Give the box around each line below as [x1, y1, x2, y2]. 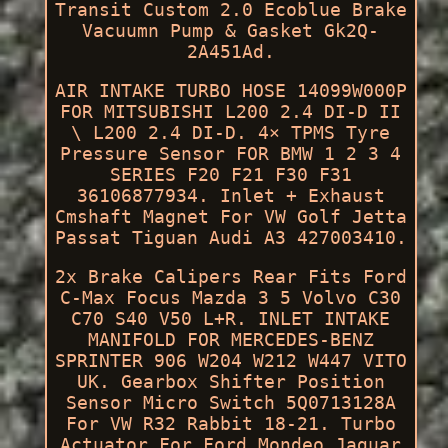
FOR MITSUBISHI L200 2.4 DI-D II [60, 100, 402, 122]
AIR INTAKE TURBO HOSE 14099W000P [54, 79, 407, 101]
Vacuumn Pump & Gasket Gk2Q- [82, 19, 380, 41]
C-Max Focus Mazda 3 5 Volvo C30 [60, 286, 402, 308]
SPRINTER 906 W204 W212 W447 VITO [54, 349, 407, 371]
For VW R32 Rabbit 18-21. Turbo [65, 412, 396, 434]
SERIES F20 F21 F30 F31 [109, 163, 352, 185]
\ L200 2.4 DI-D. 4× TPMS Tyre [71, 121, 391, 143]
